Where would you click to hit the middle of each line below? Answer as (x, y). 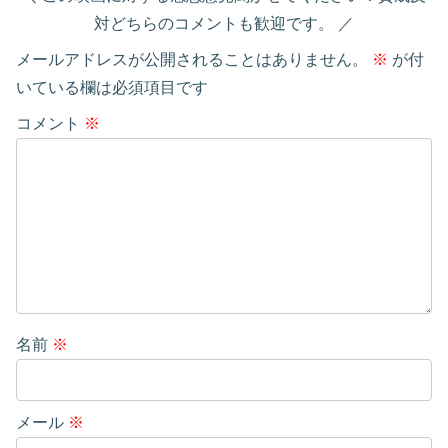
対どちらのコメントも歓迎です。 (216, 23)
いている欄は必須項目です (112, 87)
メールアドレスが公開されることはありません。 (192, 59)
